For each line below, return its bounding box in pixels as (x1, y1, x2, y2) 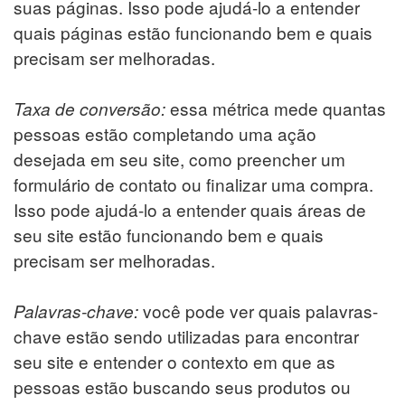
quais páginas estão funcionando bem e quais (14, 19, 372, 44)
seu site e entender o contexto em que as (14, 348, 335, 373)
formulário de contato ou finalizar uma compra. (14, 171, 373, 196)
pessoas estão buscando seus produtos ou (14, 373, 351, 399)
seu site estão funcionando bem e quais (14, 221, 324, 247)
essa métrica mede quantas (170, 95, 386, 120)
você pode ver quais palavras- (143, 297, 378, 323)
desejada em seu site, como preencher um (14, 146, 345, 171)
